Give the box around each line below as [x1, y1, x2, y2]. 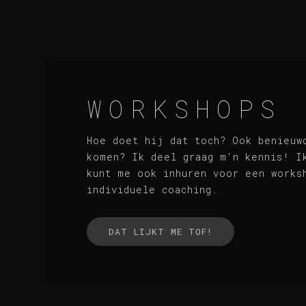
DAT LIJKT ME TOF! [109, 225, 213, 238]
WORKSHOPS [87, 92, 282, 125]
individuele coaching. [87, 182, 219, 196]
